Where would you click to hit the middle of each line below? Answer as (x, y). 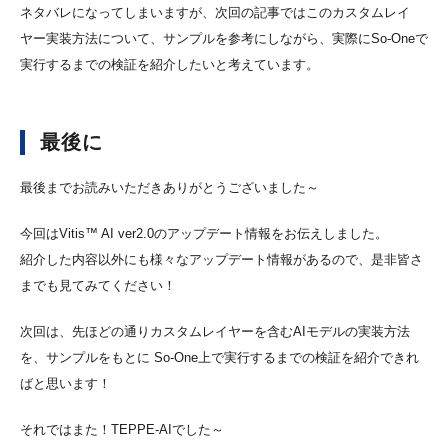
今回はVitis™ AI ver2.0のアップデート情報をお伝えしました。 (204, 233)
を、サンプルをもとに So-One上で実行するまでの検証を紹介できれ (219, 357)
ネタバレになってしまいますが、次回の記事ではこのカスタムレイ (215, 13)
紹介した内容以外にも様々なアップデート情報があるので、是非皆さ (221, 259)
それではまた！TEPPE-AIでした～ (122, 429)
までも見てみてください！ (98, 285)
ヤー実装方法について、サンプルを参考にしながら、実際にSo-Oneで (224, 39)
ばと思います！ (65, 383)
